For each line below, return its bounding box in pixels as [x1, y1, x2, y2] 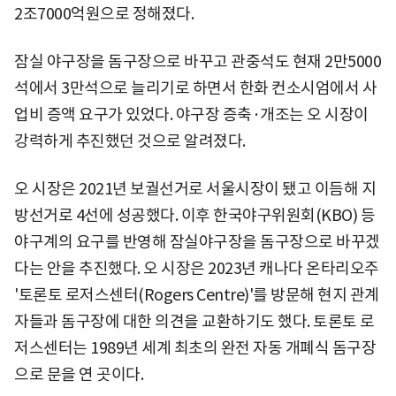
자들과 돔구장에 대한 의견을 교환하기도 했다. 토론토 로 [14, 310, 375, 331]
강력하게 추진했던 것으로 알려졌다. [14, 130, 246, 151]
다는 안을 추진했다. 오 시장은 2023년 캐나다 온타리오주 [14, 257, 379, 278]
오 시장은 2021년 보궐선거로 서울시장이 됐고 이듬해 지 [14, 178, 376, 199]
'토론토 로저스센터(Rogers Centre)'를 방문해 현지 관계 [14, 284, 379, 305]
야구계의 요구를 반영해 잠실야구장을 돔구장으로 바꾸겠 [14, 231, 380, 252]
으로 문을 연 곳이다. [14, 363, 143, 385]
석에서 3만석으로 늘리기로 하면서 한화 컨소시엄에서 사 [14, 77, 377, 98]
